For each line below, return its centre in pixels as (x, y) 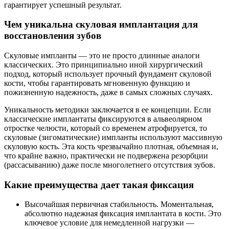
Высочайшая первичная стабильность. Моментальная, (119, 204)
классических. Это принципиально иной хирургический (104, 65)
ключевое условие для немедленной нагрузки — (109, 223)
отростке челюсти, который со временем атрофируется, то (106, 128)
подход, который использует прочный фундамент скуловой (108, 74)
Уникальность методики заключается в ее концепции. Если (108, 110)
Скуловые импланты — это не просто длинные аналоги (102, 56)
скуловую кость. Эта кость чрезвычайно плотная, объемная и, (111, 147)
